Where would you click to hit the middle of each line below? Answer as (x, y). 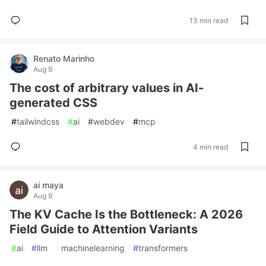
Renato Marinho (64, 58)
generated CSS (53, 103)
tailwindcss (38, 121)
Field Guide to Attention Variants (104, 229)
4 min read (210, 147)
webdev (109, 121)
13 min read (209, 20)
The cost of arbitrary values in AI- (107, 88)
